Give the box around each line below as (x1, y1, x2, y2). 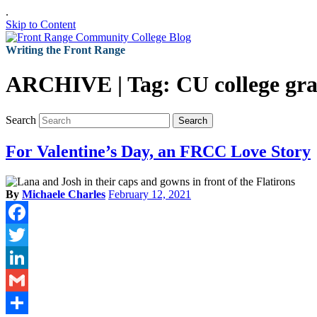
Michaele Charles (22, 188, 105, 200)
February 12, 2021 (108, 188, 191, 200)
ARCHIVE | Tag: (6, 71, 176, 98)
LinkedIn (6, 273, 47, 286)
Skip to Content (6, 18, 76, 30)
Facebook (6, 228, 50, 241)
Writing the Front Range (6, 44, 125, 56)
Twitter (6, 250, 38, 263)
